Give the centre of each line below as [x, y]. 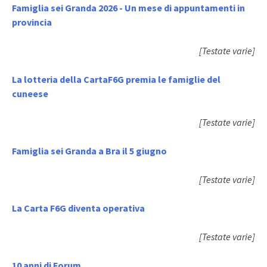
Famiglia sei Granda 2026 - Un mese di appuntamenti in [128, 7]
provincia [32, 22]
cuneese [30, 93]
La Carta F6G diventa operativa [78, 208]
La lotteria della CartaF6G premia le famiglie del [116, 79]
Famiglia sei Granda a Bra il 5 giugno [89, 150]
